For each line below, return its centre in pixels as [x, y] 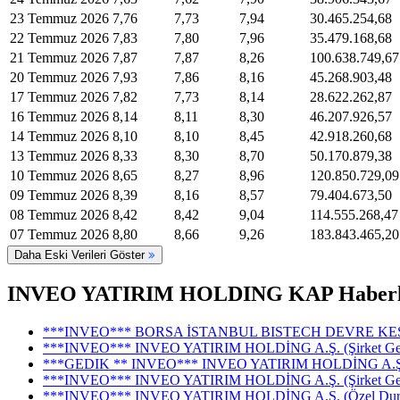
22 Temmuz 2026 [59, 37]
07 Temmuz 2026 [59, 234]
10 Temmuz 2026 [59, 175]
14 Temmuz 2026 [59, 136]
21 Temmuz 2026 [59, 57]
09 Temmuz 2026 [59, 195]
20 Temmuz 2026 [59, 77]
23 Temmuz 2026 [59, 18]
